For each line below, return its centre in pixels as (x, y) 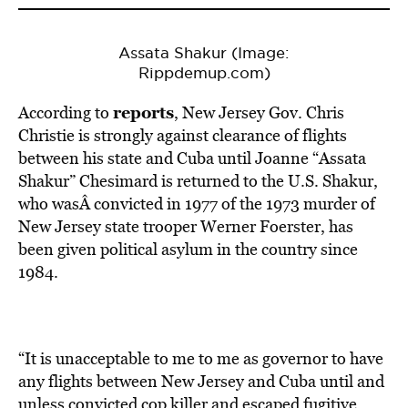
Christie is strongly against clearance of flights (183, 135)
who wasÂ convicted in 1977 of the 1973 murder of (197, 204)
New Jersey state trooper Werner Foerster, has (186, 226)
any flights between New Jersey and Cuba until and (201, 381)
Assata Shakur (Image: (204, 53)
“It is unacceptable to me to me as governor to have (201, 358)
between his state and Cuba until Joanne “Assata (192, 158)
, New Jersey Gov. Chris (259, 112)
